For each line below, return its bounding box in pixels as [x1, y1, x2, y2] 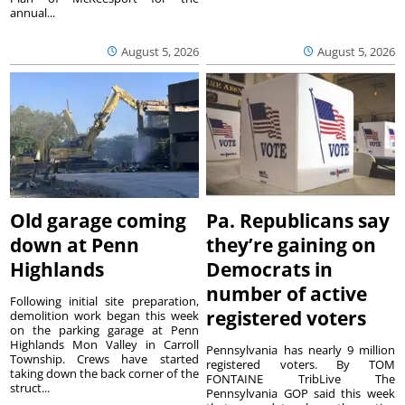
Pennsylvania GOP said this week [206, 385, 395, 402]
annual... [10, 4, 56, 21]
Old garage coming [10, 208, 187, 234]
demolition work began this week [10, 307, 199, 325]
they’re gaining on [206, 232, 377, 259]
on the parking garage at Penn [10, 322, 199, 339]
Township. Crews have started [10, 351, 199, 368]
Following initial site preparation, [10, 293, 199, 310]
